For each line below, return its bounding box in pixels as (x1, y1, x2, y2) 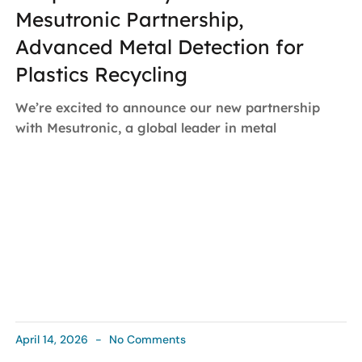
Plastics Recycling (15, 61, 187, 86)
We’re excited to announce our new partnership (15, 99, 320, 116)
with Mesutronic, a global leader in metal (15, 119, 276, 136)
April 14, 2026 (15, 332, 91, 347)
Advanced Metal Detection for (15, 33, 304, 59)
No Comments (105, 332, 186, 347)
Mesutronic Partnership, (15, 6, 244, 32)
